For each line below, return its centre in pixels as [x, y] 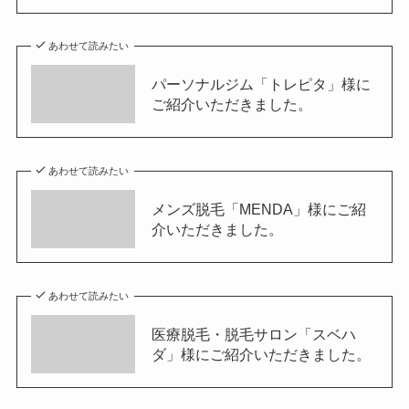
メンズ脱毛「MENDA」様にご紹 [258, 210]
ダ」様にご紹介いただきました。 [261, 355]
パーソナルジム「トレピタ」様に [261, 84]
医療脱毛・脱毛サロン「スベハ [253, 335]
